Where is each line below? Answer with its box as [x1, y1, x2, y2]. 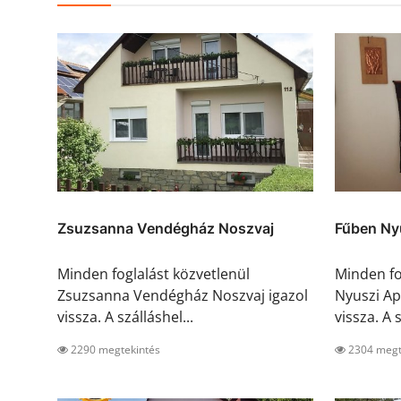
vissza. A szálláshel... [57, 307, 193, 328]
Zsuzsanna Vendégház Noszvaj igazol [57, 286, 308, 306]
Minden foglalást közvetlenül [57, 264, 250, 285]
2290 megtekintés [68, 342, 160, 358]
